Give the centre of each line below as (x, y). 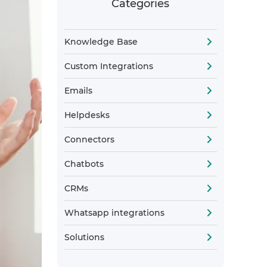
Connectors (89, 139)
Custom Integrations (108, 66)
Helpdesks (87, 115)
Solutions (84, 237)
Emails (78, 91)
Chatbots (84, 164)
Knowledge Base (101, 42)
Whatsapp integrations (114, 213)
